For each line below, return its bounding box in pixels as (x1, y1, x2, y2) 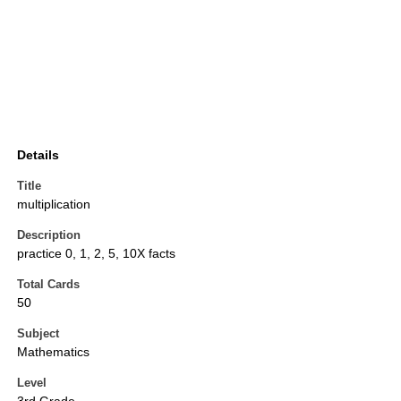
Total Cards (17, 277, 80, 292)
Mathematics (17, 345, 90, 360)
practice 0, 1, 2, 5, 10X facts (17, 246, 175, 261)
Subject (17, 327, 59, 341)
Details (17, 148, 59, 163)
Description (17, 228, 81, 243)
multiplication (17, 197, 90, 212)
